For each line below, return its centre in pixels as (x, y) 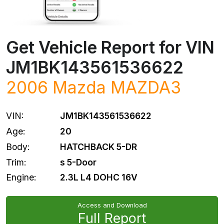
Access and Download (112, 205)
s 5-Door (78, 162)
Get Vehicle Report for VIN (110, 47)
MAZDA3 (146, 87)
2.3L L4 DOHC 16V (99, 177)
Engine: (21, 177)
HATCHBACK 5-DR (98, 146)
